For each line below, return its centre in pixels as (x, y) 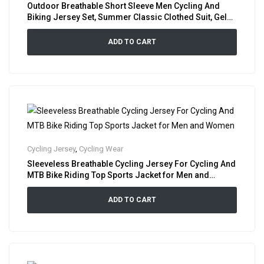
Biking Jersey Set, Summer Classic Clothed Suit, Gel (127, 17)
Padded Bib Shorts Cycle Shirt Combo (100, 28)
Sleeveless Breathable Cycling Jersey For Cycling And (131, 164)
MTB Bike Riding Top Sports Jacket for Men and (118, 175)
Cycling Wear (101, 148)
